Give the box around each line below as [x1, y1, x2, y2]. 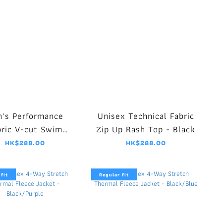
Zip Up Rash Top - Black [96, 122, 195, 137]
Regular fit [99, 170, 129, 179]
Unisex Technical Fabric [97, 109, 194, 123]
